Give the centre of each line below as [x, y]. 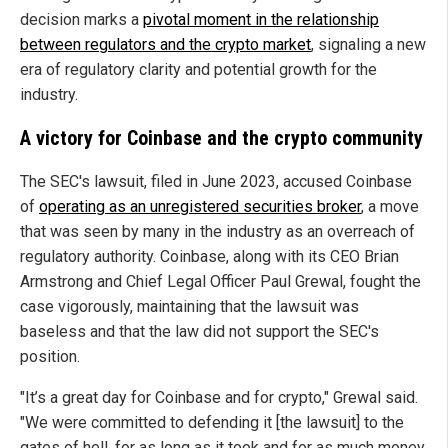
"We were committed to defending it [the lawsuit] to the [212, 423]
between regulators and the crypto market [165, 45]
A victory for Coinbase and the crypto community [221, 138]
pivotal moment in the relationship [261, 20]
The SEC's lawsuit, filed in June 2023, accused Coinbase [216, 182]
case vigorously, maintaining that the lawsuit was [189, 307]
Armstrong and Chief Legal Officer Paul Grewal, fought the [220, 282]
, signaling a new [368, 45]
